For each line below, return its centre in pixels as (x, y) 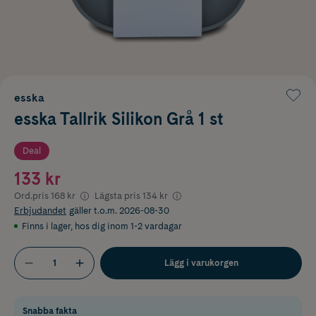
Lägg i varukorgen (201, 262)
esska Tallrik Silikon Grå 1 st (119, 119)
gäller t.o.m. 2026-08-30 (119, 210)
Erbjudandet (40, 210)
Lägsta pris (117, 195)
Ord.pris (31, 195)
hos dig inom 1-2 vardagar (128, 226)
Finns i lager (46, 226)
